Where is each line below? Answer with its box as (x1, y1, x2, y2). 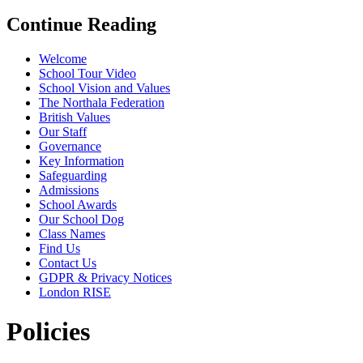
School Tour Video (39, 66, 136, 80)
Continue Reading (6, 13, 156, 35)
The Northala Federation (39, 95, 164, 109)
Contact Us (39, 255, 96, 270)
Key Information (39, 153, 124, 168)
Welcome (39, 51, 87, 66)
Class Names (39, 226, 105, 241)
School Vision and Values (39, 80, 170, 95)
